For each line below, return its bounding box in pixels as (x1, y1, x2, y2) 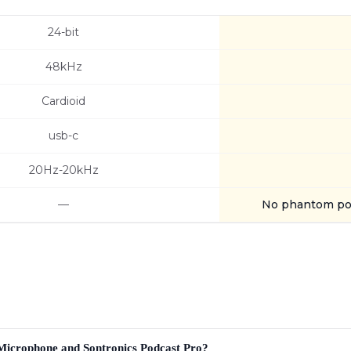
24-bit (48, 25, 79, 39)
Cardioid (42, 94, 85, 108)
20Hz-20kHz (28, 163, 99, 177)
